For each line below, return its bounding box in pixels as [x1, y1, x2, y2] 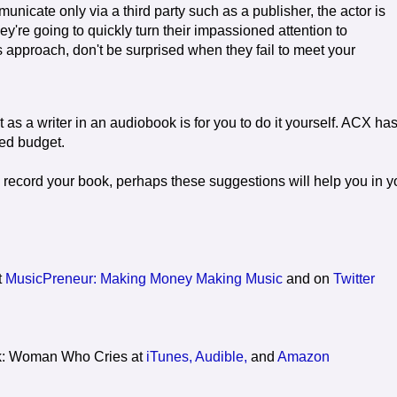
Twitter [333, 271, 375, 287]
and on [283, 271, 333, 287]
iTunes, [146, 349, 192, 365]
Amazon [277, 349, 330, 365]
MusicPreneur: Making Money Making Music [5, 271, 283, 287]
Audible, [195, 349, 247, 365]
